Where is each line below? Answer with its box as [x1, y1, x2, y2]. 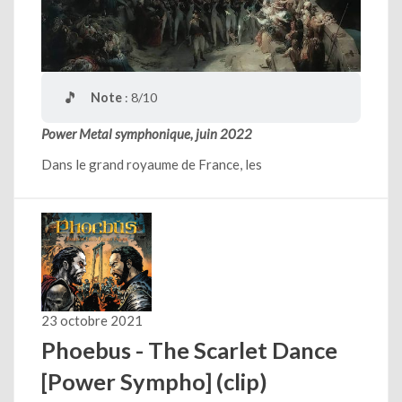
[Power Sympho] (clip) [41, 367, 267, 395]
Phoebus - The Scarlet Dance [41, 336, 337, 363]
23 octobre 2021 [41, 311, 143, 328]
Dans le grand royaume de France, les [41, 155, 262, 172]
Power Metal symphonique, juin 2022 [41, 125, 252, 142]
